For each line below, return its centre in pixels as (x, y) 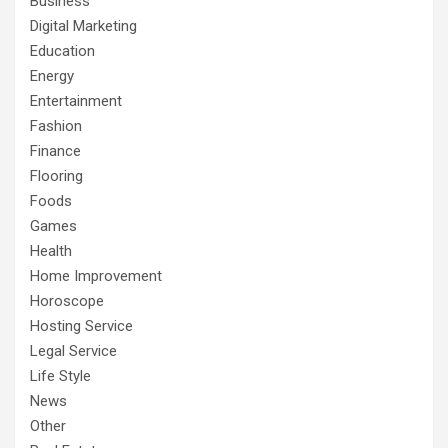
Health (51, 250)
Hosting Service (81, 325)
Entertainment (76, 100)
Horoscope (67, 300)
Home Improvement (96, 275)
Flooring (56, 175)
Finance (55, 150)
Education (62, 50)
